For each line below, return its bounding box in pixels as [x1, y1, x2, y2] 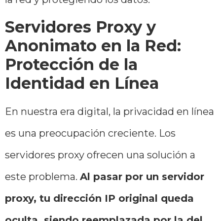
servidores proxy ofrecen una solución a [5, 148, 195, 161]
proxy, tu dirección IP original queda [5, 192, 194, 204]
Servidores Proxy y [5, 17, 156, 37]
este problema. [5, 170, 80, 183]
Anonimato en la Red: [5, 36, 181, 55]
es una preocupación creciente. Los [5, 127, 176, 139]
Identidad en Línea [5, 73, 159, 93]
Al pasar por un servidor [80, 170, 204, 183]
